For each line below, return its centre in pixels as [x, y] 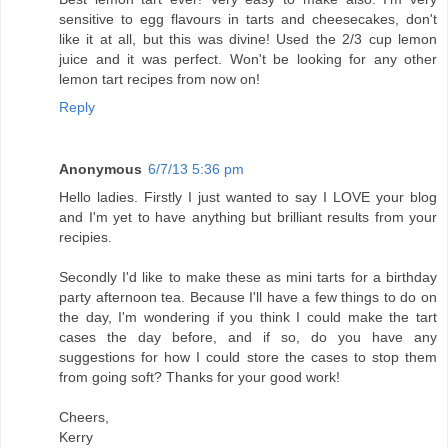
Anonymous [100, 169]
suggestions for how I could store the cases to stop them [248, 357]
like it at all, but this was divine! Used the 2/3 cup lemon [248, 39]
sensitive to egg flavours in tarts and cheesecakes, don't [248, 19]
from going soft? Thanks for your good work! [199, 377]
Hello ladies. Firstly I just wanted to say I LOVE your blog [248, 197]
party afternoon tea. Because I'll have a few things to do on [248, 297]
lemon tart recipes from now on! [159, 79]
